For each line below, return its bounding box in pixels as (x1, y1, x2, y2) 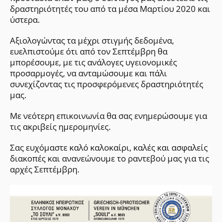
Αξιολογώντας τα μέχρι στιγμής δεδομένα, (10, 34, 174, 46)
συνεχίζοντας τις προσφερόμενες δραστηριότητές (10, 78, 203, 90)
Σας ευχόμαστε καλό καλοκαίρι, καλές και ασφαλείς (10, 141, 208, 153)
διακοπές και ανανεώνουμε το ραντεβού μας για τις (10, 152, 209, 164)
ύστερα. (10, 13, 40, 25)
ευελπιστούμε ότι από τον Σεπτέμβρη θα (10, 45, 167, 57)
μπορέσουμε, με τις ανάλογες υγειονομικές (10, 56, 177, 68)
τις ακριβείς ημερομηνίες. (10, 120, 111, 132)
